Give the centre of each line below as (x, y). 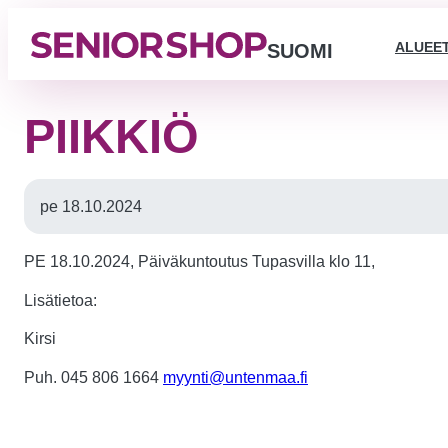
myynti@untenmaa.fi (235, 378)
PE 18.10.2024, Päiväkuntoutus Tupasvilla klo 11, (199, 261)
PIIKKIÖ (111, 137)
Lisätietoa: (60, 300)
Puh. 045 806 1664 (93, 378)
